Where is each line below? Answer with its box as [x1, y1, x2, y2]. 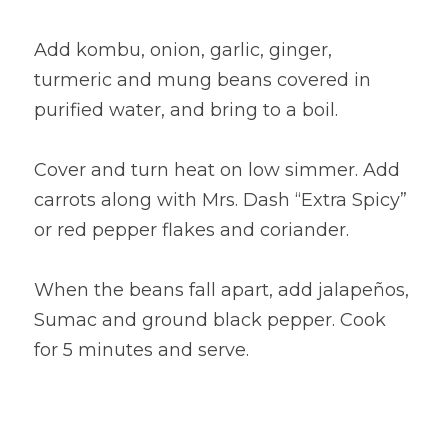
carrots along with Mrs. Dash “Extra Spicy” [34, 189, 407, 211]
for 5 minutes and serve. [34, 339, 249, 361]
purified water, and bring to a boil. [34, 99, 338, 121]
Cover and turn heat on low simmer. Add [34, 159, 400, 181]
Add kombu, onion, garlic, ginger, [34, 39, 332, 61]
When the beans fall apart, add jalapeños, [34, 279, 409, 301]
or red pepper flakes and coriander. [34, 219, 349, 241]
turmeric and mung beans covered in [34, 69, 371, 91]
